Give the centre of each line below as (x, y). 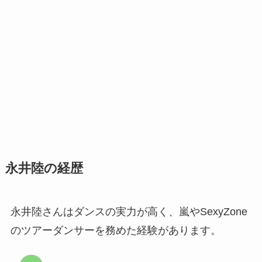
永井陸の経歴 (44, 169)
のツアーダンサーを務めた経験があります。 (116, 231)
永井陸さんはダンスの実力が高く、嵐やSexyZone (129, 212)
